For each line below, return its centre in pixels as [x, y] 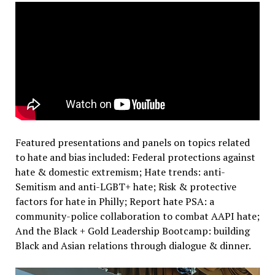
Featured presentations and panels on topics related [132, 142]
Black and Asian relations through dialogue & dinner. [133, 245]
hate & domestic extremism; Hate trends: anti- [120, 172]
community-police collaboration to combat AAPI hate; [137, 216]
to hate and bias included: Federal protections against [135, 157]
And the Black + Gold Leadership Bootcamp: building [132, 230]
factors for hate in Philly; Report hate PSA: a [114, 201]
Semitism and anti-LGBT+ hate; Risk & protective [126, 186]
